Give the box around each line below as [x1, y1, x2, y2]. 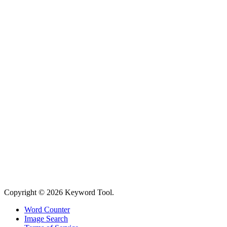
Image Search [24, 214, 68, 223]
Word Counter [24, 205, 70, 214]
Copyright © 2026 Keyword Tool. [4, 188, 114, 197]
